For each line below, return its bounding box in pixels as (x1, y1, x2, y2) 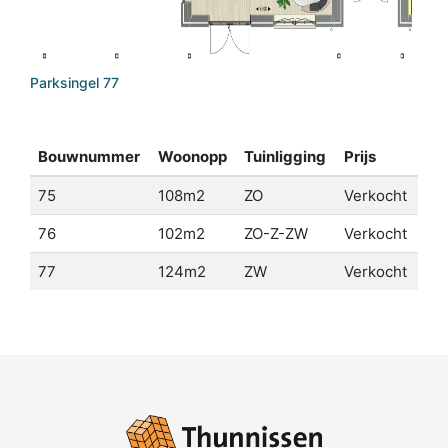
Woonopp (158, 147, 227, 167)
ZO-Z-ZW (244, 224, 308, 244)
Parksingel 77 (30, 73, 119, 91)
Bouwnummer (38, 147, 140, 167)
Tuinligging (244, 147, 326, 167)
